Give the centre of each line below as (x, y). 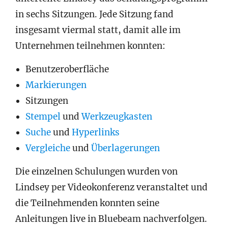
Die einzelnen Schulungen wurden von (96, 171)
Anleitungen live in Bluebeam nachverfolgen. (111, 219)
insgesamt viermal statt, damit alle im (98, 30)
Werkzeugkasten (117, 116)
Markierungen (56, 85)
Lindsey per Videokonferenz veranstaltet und (111, 187)
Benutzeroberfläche (67, 69)
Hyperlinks (96, 132)
